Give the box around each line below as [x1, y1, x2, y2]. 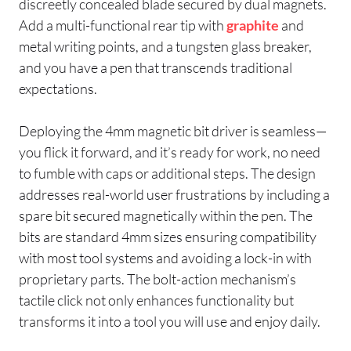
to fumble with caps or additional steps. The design [19, 164, 316, 182]
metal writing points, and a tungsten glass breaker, [19, 37, 312, 55]
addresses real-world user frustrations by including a [19, 185, 330, 203]
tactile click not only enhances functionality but [19, 291, 294, 309]
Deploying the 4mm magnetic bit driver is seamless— [19, 121, 327, 139]
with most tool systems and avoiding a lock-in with [19, 248, 312, 266]
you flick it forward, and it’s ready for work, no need [19, 143, 320, 161]
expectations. [19, 79, 97, 97]
